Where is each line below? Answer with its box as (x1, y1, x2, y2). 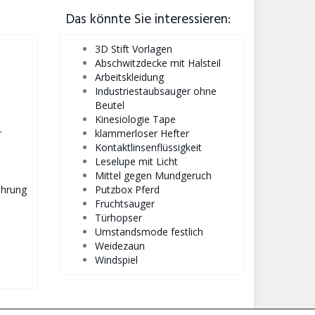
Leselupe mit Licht (94, 155, 178, 168)
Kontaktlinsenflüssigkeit (94, 141, 202, 154)
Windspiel (94, 253, 138, 266)
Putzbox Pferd (94, 183, 160, 196)
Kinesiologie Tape (94, 112, 176, 126)
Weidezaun (94, 239, 145, 252)
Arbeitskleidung (94, 70, 164, 84)
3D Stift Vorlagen (94, 42, 172, 56)
